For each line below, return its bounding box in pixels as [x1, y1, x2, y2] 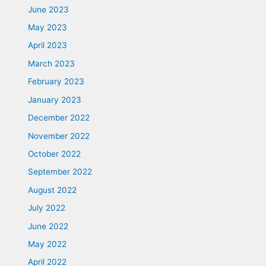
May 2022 [28, 239, 67, 249]
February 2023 [28, 77, 85, 87]
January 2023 [28, 94, 82, 104]
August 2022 [28, 185, 77, 195]
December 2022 [28, 113, 90, 123]
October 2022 [28, 148, 81, 159]
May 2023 [28, 23, 68, 33]
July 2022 [28, 203, 66, 213]
